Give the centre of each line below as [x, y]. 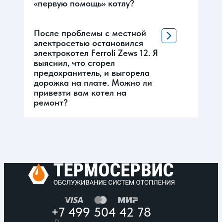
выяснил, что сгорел [74, 62]
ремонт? [51, 102]
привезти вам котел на [80, 92]
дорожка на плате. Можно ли [93, 82]
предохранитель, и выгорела [92, 72]
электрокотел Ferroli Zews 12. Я [96, 53]
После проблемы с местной [90, 33]
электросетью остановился [88, 43]
